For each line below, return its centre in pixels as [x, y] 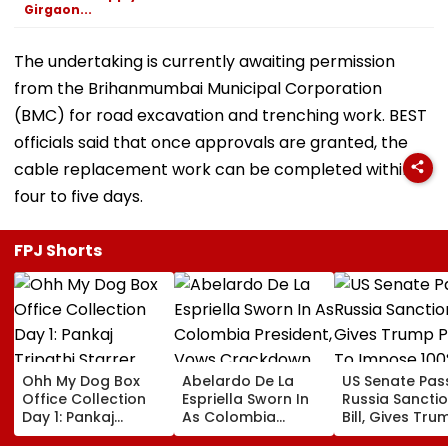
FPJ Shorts [58, 250]
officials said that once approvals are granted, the [211, 142]
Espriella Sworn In [245, 398]
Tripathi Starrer [77, 434]
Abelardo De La [238, 380]
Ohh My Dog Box [81, 380]
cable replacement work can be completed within [213, 169]
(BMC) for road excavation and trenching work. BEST [220, 115]
